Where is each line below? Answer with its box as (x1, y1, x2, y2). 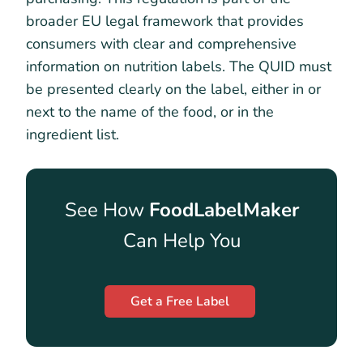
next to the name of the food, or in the (26, 102, 274, 122)
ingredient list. (26, 125, 123, 145)
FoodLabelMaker (148, 197, 299, 224)
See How (64, 197, 149, 224)
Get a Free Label (130, 293, 229, 311)
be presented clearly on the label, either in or (26, 79, 321, 100)
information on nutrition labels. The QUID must (26, 57, 331, 77)
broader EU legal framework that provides (26, 11, 304, 32)
